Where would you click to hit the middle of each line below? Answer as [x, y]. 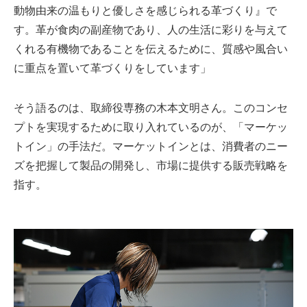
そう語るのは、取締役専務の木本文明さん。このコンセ [151, 108]
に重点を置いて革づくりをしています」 [112, 68]
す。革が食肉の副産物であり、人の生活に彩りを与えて [151, 29]
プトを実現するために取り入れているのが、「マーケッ [151, 127]
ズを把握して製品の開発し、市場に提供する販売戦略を [151, 165]
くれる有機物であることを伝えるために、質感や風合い [151, 49]
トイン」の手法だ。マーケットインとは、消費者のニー [151, 146]
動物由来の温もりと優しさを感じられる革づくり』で [145, 10]
